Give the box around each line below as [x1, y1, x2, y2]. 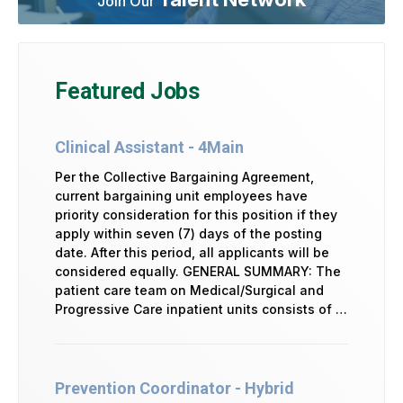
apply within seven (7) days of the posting [55, 225, 322, 241]
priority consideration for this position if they [55, 206, 337, 222]
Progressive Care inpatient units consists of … [55, 300, 347, 317]
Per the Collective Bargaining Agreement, [55, 168, 314, 184]
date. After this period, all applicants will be [55, 244, 329, 260]
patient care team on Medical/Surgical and [55, 282, 324, 298]
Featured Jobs [55, 77, 200, 104]
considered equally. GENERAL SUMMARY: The [55, 263, 341, 279]
